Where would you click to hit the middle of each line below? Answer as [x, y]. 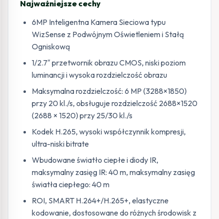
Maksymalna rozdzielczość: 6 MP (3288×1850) [109, 91]
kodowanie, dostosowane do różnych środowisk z [114, 213]
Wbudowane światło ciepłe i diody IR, [95, 160]
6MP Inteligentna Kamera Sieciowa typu [99, 22]
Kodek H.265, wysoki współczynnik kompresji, [109, 131]
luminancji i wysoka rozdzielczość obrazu [99, 75]
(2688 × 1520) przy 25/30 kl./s [82, 115]
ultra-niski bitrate [60, 144]
